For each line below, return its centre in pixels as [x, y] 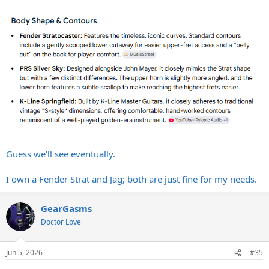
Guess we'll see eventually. [61, 153]
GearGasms [66, 208]
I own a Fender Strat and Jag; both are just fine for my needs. [131, 179]
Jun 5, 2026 [24, 253]
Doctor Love [61, 222]
